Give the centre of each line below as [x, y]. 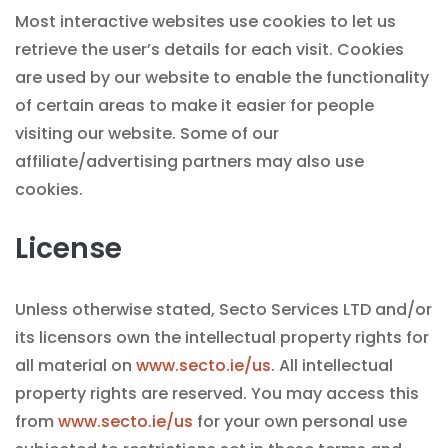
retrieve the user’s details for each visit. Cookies [209, 49]
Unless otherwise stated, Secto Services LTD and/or [223, 309]
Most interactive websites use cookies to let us [205, 21]
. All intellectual [332, 365]
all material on [75, 365]
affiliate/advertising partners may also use [189, 161]
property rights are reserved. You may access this [217, 393]
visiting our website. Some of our [147, 133]
